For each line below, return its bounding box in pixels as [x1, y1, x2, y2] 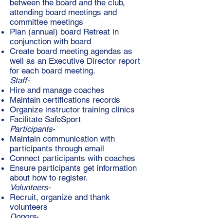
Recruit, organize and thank [10, 192, 110, 202]
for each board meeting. [10, 66, 95, 75]
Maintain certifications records [10, 95, 120, 105]
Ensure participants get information [10, 163, 137, 173]
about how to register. [10, 173, 88, 182]
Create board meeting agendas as [10, 46, 132, 56]
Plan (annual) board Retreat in [10, 27, 119, 36]
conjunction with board [10, 36, 91, 46]
